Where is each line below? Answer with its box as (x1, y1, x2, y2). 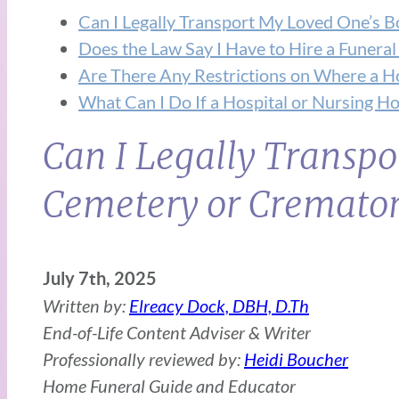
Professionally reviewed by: (43, 348, 244, 370)
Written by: (43, 295, 129, 317)
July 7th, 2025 (43, 268, 157, 289)
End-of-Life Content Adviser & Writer (43, 322, 311, 344)
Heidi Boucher (244, 348, 348, 370)
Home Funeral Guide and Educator (43, 375, 296, 397)
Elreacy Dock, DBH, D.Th (129, 295, 309, 317)
